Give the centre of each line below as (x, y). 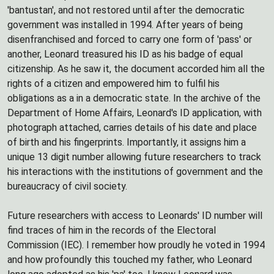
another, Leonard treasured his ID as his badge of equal (125, 54)
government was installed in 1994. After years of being (125, 25)
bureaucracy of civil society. (67, 186)
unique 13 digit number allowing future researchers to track (134, 157)
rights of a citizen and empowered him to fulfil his (113, 83)
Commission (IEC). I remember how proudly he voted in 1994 (136, 245)
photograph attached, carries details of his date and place (132, 128)
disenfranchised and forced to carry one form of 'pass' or (130, 39)
